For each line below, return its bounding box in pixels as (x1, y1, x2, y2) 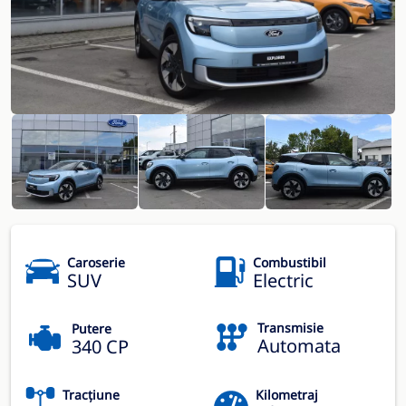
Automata (257, 333, 341, 358)
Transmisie (257, 318, 324, 336)
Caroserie (67, 253, 125, 271)
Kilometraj (256, 385, 318, 403)
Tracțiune (63, 385, 120, 403)
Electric (253, 267, 314, 293)
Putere (72, 319, 111, 337)
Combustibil (253, 253, 326, 271)
